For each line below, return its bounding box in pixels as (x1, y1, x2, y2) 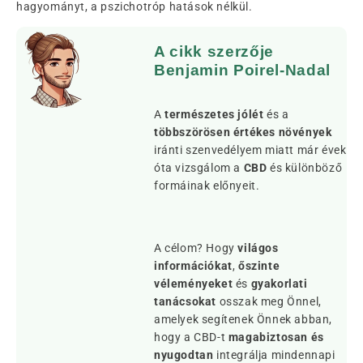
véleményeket (154, 277, 233, 291)
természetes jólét (164, 108, 264, 122)
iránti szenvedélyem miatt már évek (154, 143, 347, 157)
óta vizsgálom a (154, 161, 244, 175)
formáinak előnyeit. (154, 179, 260, 193)
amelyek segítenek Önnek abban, (154, 313, 333, 327)
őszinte (238, 259, 280, 273)
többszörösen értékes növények (154, 126, 332, 139)
